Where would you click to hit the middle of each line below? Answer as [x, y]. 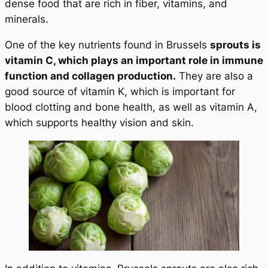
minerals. [27, 19]
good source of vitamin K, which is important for [120, 91]
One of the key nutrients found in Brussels [107, 45]
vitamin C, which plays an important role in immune [134, 60]
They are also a [214, 76]
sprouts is [235, 45]
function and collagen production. [90, 76]
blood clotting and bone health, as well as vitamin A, [131, 107]
